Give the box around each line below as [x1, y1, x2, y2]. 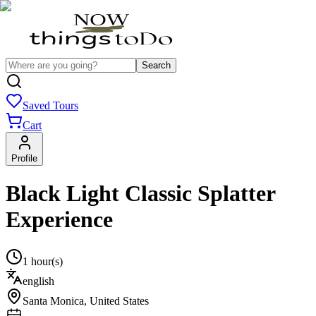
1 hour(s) [23, 255, 63, 267]
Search [142, 60, 171, 71]
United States [90, 294, 149, 307]
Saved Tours [23, 99, 78, 111]
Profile [11, 153, 37, 164]
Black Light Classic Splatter [6, 181, 275, 207]
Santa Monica [23, 294, 84, 307]
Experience [6, 207, 113, 233]
